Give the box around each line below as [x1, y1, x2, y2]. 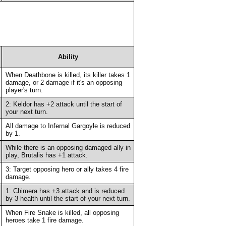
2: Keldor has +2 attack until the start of [5, 100, 122, 108]
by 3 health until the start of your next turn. [5, 194, 130, 202]
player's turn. [5, 86, 43, 94]
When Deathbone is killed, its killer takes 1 [5, 71, 130, 79]
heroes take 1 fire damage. [5, 216, 84, 224]
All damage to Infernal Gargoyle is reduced [5, 122, 130, 130]
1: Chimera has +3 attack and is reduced [5, 187, 125, 195]
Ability [58, 52, 78, 61]
